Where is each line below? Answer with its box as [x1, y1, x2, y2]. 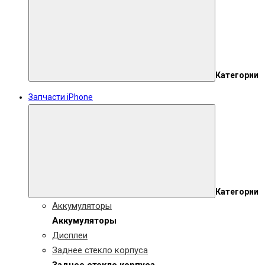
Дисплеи [52, 230, 88, 241]
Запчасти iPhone [28, 92, 93, 102]
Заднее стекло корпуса [52, 245, 148, 256]
